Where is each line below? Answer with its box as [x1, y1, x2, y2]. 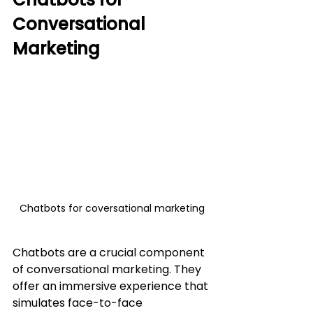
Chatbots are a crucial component [13, 245, 208, 261]
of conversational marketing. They [13, 261, 204, 278]
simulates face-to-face [13, 295, 145, 312]
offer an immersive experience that [13, 278, 211, 295]
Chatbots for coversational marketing [19, 201, 205, 216]
